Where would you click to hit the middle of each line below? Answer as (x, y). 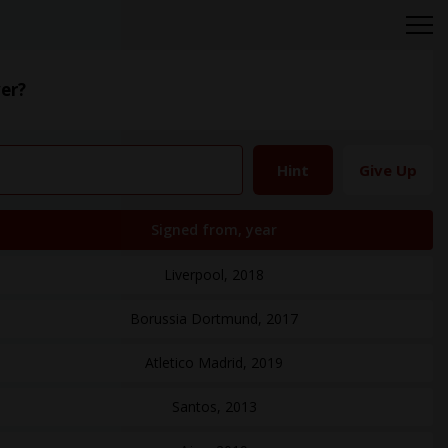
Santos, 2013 (214, 406)
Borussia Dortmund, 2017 (214, 318)
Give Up (388, 170)
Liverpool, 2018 (214, 274)
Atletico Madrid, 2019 (214, 362)
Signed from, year (214, 229)
